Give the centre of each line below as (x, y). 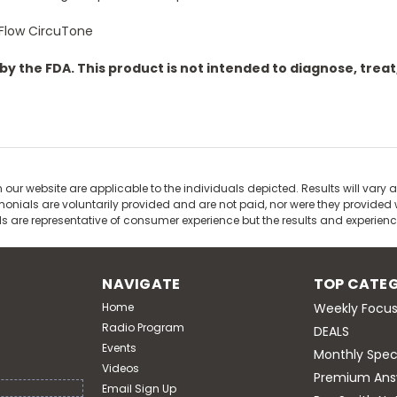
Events (120, 348)
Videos (121, 369)
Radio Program (144, 328)
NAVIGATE (141, 284)
